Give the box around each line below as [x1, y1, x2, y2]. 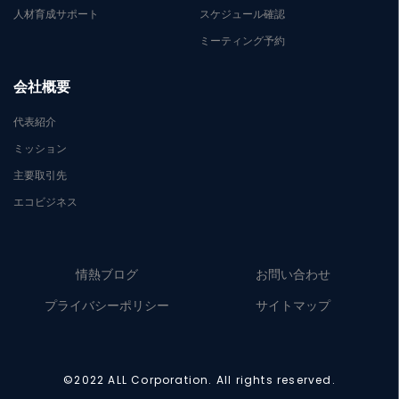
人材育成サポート [13, 6, 99, 22]
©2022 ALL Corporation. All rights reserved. [63, 372, 336, 388]
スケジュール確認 [199, 6, 285, 22]
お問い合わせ [255, 265, 330, 284]
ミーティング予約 [199, 33, 285, 49]
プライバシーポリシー [44, 297, 169, 315]
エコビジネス [13, 194, 77, 210]
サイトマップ [255, 297, 330, 315]
